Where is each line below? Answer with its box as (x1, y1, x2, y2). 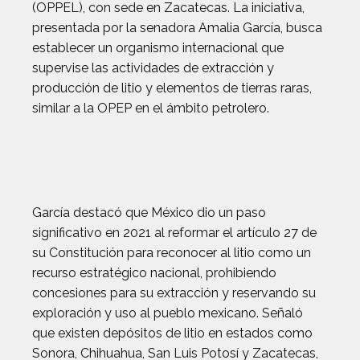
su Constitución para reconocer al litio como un (32, 245, 311, 260)
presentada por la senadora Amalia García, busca (32, 20, 322, 35)
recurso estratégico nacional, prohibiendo (32, 265, 276, 280)
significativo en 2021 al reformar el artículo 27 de (32, 225, 317, 240)
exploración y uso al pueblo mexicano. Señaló (32, 305, 303, 321)
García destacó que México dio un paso (32, 205, 266, 220)
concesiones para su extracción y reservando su (32, 285, 316, 301)
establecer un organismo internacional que (32, 40, 284, 55)
